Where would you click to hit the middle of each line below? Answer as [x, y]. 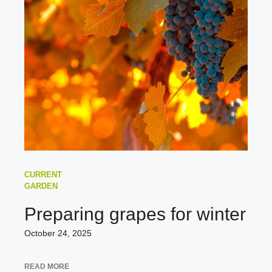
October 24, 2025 [58, 233]
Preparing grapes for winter [135, 214]
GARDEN [41, 186]
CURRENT [43, 174]
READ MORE [47, 266]
